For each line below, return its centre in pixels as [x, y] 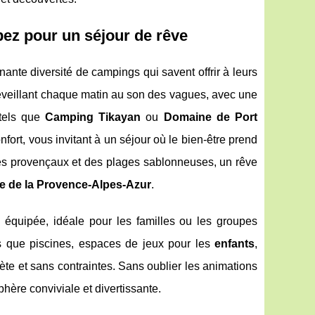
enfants [234, 244]
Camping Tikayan [93, 117]
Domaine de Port [211, 117]
